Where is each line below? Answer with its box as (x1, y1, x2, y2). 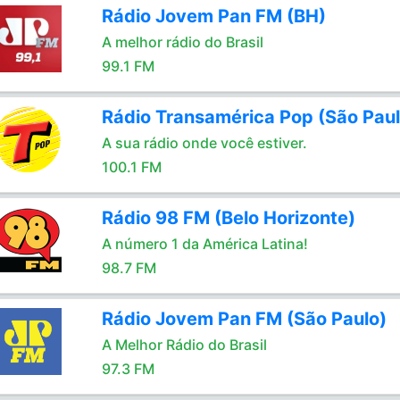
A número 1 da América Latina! (101, 235, 308, 253)
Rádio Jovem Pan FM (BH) (101, 5, 326, 27)
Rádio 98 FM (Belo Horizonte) (101, 207, 355, 229)
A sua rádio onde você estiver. (101, 134, 307, 152)
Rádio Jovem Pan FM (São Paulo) (101, 308, 387, 329)
